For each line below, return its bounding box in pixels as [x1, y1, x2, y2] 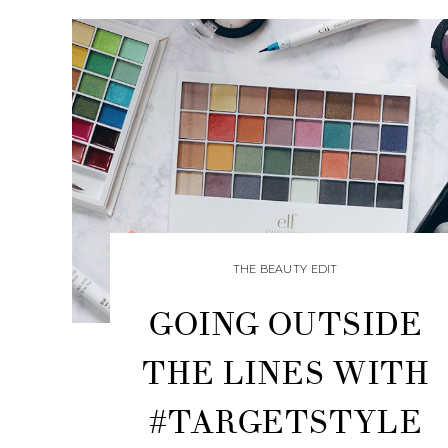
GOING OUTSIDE [148, 304, 422, 346]
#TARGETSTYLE [149, 402, 422, 444]
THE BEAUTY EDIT [232, 262, 338, 277]
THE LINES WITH [141, 353, 430, 395]
